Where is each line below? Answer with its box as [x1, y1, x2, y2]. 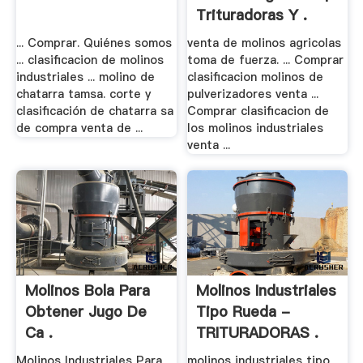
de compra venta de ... [15, 120, 143, 137]
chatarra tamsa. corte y [15, 86, 151, 103]
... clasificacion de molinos [15, 52, 164, 69]
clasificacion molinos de [187, 69, 324, 86]
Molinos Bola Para [24, 280, 150, 301]
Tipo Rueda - [196, 301, 291, 322]
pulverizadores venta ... [187, 86, 319, 103]
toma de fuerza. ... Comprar [187, 52, 344, 69]
